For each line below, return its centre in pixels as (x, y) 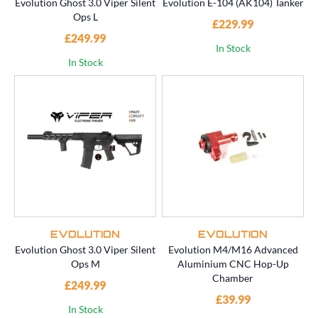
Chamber (233, 278)
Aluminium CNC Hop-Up (233, 264)
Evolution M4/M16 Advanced (233, 250)
